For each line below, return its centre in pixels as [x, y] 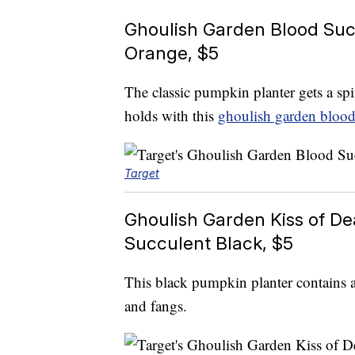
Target [142, 174]
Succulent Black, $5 [209, 243]
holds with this [171, 116]
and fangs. [156, 306]
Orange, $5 [172, 53]
